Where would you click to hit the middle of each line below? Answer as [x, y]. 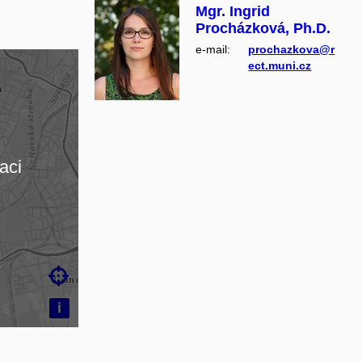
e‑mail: [213, 49]
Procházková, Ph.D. [263, 28]
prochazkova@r [292, 49]
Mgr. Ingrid [233, 11]
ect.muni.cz [280, 65]
